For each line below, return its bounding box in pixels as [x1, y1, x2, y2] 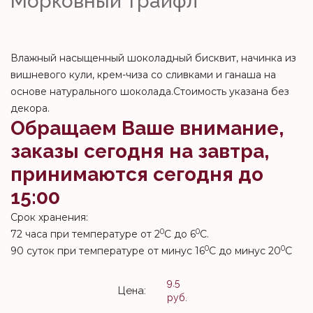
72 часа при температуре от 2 [10, 228, 160, 240]
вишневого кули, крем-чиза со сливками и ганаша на [10, 68, 276, 81]
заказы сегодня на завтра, [10, 140, 269, 163]
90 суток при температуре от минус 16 [10, 245, 205, 257]
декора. [10, 102, 50, 115]
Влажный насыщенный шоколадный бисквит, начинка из [10, 52, 296, 64]
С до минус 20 [209, 245, 281, 257]
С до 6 [164, 228, 196, 240]
